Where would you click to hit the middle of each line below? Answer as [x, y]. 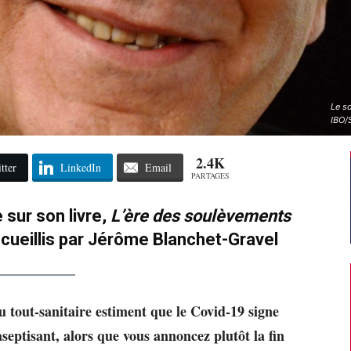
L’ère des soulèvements [201, 215]
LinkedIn [80, 167]
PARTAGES [210, 175]
